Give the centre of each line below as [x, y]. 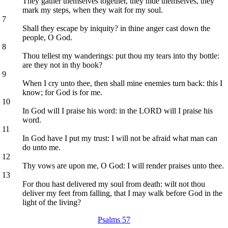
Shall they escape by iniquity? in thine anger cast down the [117, 28]
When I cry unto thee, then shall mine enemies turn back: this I [123, 83]
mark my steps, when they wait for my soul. [93, 10]
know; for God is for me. [63, 92]
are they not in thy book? [63, 65]
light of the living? [52, 202]
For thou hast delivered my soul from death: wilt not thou [114, 184]
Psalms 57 [114, 219]
